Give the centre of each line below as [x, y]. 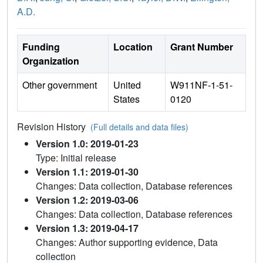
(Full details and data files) [139, 127]
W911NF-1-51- [201, 85]
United [127, 85]
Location [133, 47]
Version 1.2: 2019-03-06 [87, 200]
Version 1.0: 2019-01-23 [87, 144]
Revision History [54, 127]
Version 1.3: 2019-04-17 [87, 228]
